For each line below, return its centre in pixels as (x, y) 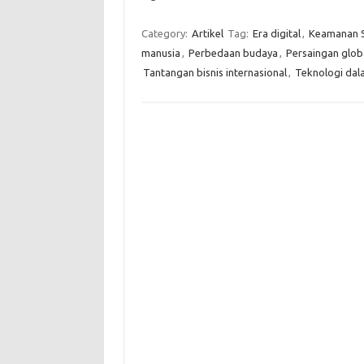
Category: (165, 33)
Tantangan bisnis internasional (214, 72)
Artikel (207, 33)
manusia (160, 53)
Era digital (276, 33)
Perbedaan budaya (233, 53)
